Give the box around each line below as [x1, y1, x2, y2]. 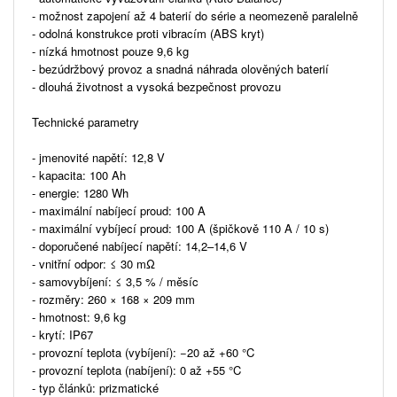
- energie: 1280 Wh [32, 183, 128, 201]
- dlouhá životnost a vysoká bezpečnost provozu [32, 77, 281, 95]
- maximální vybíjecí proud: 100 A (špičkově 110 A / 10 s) [32, 219, 329, 237]
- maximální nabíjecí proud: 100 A [32, 201, 206, 219]
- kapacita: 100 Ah [32, 166, 126, 183]
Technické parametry [32, 113, 139, 130]
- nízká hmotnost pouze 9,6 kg [32, 42, 189, 59]
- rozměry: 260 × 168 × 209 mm [32, 290, 195, 307]
